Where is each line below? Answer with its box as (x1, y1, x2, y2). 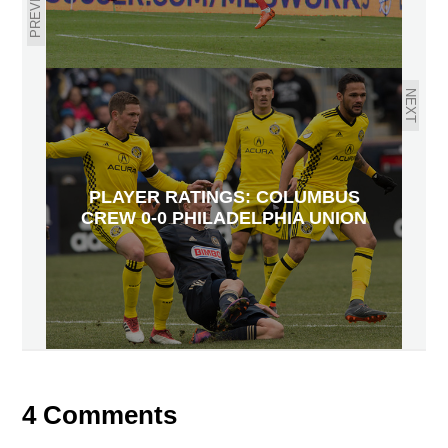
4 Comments (22, 399, 178, 430)
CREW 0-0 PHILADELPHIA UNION (81, 208, 367, 229)
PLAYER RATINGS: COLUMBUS (88, 187, 360, 208)
